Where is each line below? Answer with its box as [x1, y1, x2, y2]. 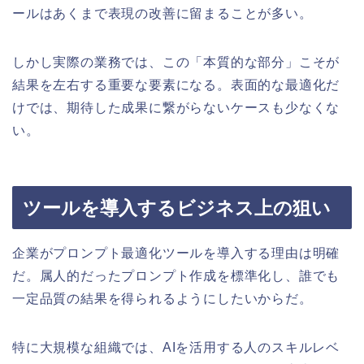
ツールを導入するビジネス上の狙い [23, 197, 331, 219]
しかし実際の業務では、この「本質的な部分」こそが [12, 55, 340, 69]
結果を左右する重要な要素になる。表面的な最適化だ [12, 78, 340, 92]
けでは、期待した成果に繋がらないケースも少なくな [12, 101, 340, 115]
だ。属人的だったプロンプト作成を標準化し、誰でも [12, 269, 340, 284]
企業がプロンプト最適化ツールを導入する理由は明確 [12, 246, 340, 261]
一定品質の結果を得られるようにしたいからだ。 [12, 292, 313, 306]
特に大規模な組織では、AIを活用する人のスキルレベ [12, 340, 340, 355]
